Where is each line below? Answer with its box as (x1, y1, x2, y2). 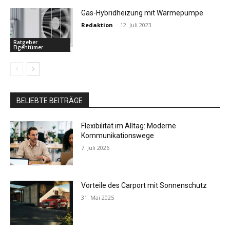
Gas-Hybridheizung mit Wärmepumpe (81, 8, 204, 17)
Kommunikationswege (81, 131, 155, 140)
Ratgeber (13, 39, 37, 46)
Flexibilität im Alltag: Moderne (81, 122, 177, 130)
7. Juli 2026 (81, 144, 110, 152)
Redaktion (81, 21, 113, 29)
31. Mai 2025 (81, 194, 114, 202)
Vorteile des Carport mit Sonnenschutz (81, 181, 207, 190)
